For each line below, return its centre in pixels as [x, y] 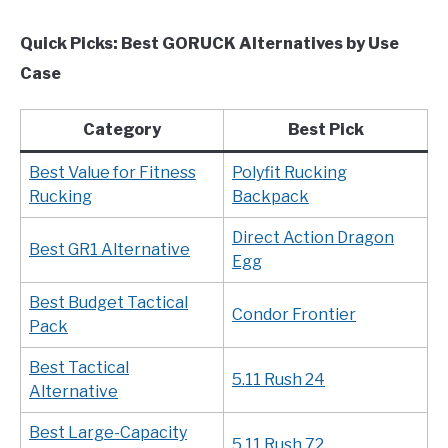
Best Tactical [79, 367]
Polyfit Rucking [289, 172]
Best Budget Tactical [108, 302]
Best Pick [325, 129]
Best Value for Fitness [112, 172]
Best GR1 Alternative [109, 249]
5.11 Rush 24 [278, 379]
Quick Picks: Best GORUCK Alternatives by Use [209, 43]
